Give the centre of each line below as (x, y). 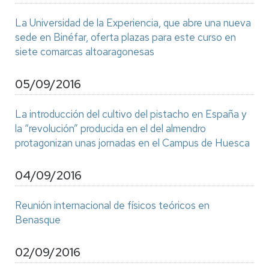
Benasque (38, 220)
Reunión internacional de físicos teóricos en (112, 205)
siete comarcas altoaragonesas (85, 52)
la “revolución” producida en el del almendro (110, 128)
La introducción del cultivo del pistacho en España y (131, 114)
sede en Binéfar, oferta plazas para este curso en (125, 37)
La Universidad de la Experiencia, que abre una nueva (133, 23)
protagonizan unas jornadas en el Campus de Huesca (132, 143)
